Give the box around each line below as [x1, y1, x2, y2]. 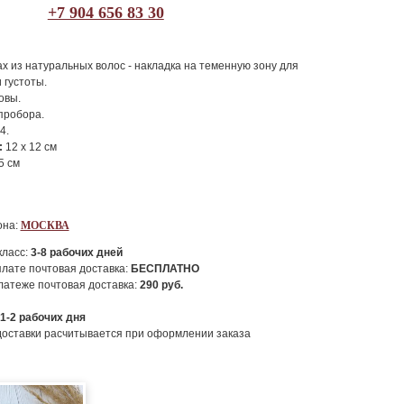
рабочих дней [46, 246, 123, 259]
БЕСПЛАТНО [130, 262, 199, 275]
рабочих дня [15, 311, 86, 324]
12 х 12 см [2, 141, 57, 153]
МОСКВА [20, 219, 69, 232]
